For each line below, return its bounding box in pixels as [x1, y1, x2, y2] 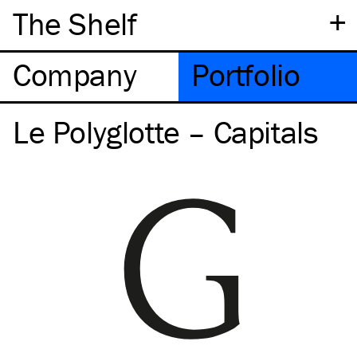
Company [13, 55, 137, 94]
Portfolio [191, 55, 300, 94]
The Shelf [13, 4, 137, 43]
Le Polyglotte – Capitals [13, 112, 319, 151]
